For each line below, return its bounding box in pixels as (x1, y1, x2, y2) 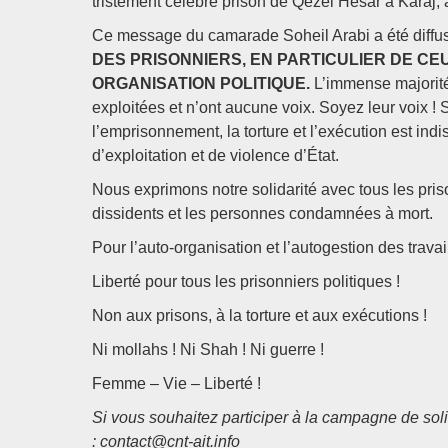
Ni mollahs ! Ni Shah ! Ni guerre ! (92, 341, 324, 358)
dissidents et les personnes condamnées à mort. (92, 205, 433, 222)
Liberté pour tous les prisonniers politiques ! (92, 273, 400, 290)
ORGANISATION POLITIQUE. (92, 75, 310, 92)
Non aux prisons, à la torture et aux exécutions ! (92, 307, 427, 324)
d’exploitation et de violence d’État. (92, 147, 339, 164)
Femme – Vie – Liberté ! (92, 375, 261, 392)
